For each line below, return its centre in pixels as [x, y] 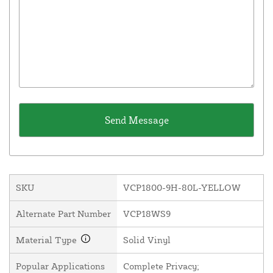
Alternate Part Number [63, 214]
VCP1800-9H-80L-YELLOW [182, 188]
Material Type [48, 240]
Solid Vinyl [147, 240]
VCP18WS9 [147, 214]
